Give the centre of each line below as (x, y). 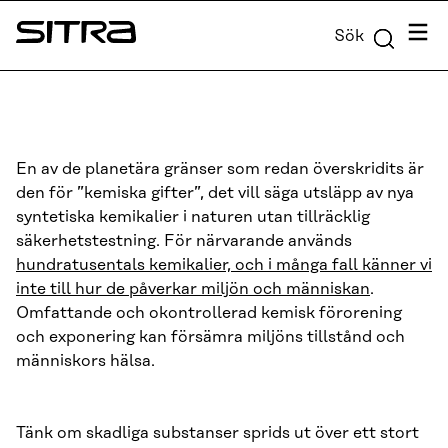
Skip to (32, 17)
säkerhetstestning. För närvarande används (184, 241)
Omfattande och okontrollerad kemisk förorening (209, 313)
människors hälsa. (85, 361)
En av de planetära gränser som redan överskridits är (220, 169)
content (36, 41)
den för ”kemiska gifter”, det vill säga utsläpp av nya (215, 193)
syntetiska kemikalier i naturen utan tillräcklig (193, 217)
